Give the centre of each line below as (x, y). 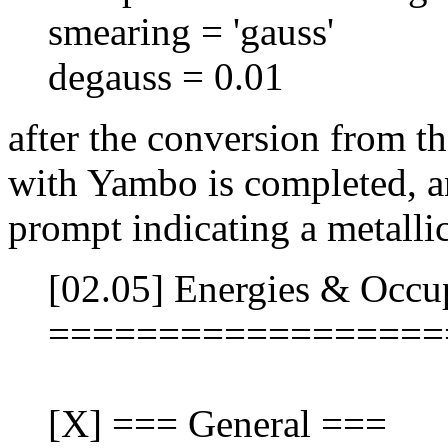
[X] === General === (217, 424)
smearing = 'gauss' (191, 32)
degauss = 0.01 (166, 77)
